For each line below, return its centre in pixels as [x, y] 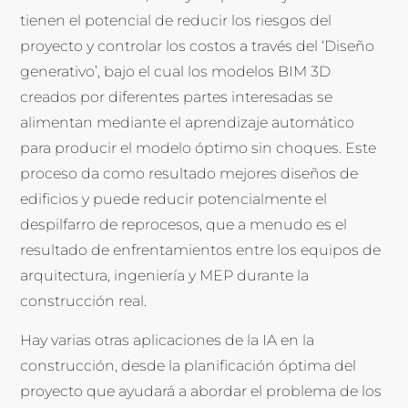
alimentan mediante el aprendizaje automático [188, 123]
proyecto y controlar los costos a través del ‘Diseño [198, 46]
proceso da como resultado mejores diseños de [189, 174]
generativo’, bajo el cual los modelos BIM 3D [176, 72]
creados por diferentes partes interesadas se [177, 97]
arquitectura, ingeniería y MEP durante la [165, 276]
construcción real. [84, 301]
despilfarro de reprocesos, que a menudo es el [184, 225]
